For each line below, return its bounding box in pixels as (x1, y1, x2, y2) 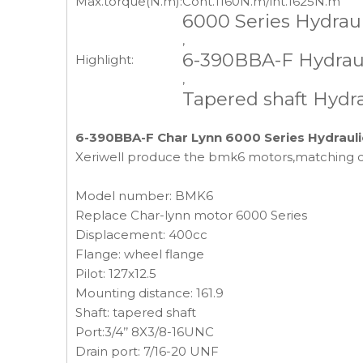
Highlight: (75, 52, 134, 67)
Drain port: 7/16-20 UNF (75, 344, 219, 359)
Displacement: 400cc (75, 227, 207, 242)
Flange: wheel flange (75, 246, 204, 262)
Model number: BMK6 (75, 188, 213, 203)
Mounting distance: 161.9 (75, 285, 224, 301)
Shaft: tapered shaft (75, 305, 196, 320)
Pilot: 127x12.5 (75, 266, 156, 281)
